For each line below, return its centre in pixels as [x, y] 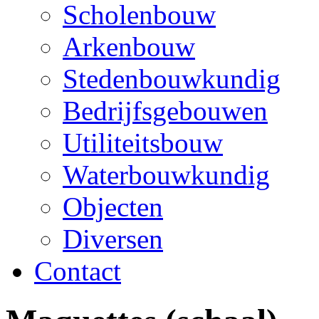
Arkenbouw [129, 46]
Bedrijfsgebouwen [165, 110]
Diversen [113, 239]
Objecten [113, 206]
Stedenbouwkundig [172, 78]
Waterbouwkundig [166, 174]
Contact [78, 271]
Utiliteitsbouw [143, 142]
